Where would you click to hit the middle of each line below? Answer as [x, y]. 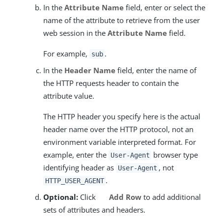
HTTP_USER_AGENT [74, 181]
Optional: [61, 197]
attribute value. [69, 96]
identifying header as [80, 167]
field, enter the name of [156, 70]
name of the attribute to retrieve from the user [122, 20]
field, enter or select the [165, 7]
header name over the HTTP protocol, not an [118, 129]
